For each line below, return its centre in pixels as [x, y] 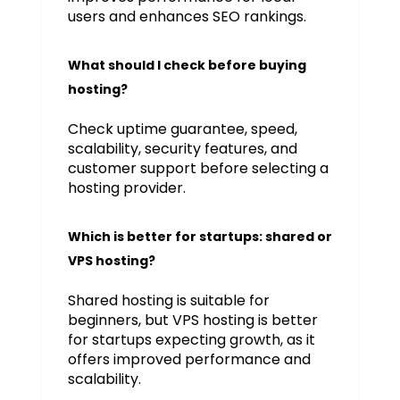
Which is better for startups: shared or [200, 236]
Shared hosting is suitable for [168, 300]
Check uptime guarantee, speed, [182, 129]
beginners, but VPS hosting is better [192, 320]
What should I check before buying [187, 65]
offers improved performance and [189, 359]
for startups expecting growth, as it [191, 339]
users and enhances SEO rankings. [187, 16]
